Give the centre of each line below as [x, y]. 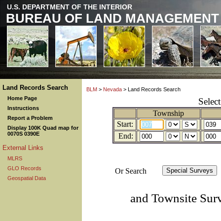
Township [168, 113]
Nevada [112, 89]
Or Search [130, 171]
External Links [23, 148]
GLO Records [24, 168]
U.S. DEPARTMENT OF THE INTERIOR [70, 7]
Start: [125, 124]
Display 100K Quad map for [43, 128]
